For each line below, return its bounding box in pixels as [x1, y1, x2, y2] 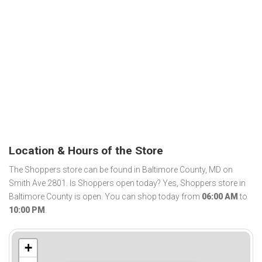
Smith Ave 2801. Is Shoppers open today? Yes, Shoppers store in [9, 178, 246, 188]
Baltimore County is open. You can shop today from [9, 192, 202, 202]
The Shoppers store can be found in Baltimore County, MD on [9, 165, 233, 175]
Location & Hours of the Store [9, 143, 163, 157]
